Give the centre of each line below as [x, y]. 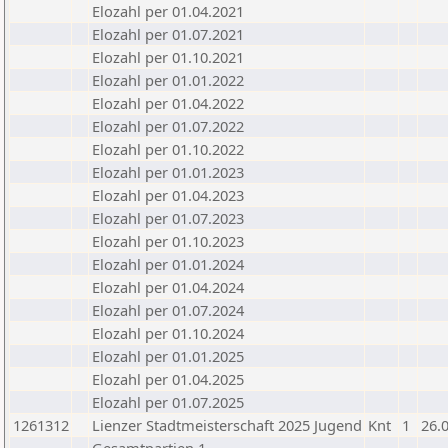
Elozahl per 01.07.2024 [168, 310]
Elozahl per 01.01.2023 [168, 172]
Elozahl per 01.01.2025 [168, 356]
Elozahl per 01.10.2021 [168, 57]
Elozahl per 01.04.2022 [168, 103]
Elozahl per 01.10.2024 [168, 333]
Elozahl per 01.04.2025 [168, 379]
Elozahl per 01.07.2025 [168, 402]
